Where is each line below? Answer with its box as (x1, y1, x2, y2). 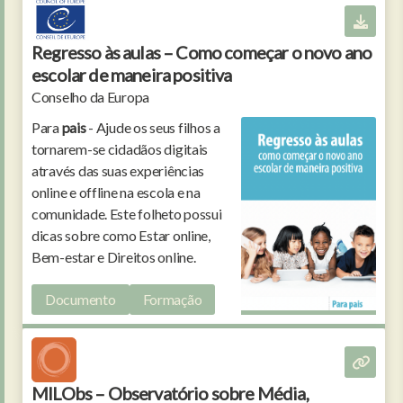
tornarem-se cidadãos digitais (31, 140, 209, 158)
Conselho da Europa (31, 88, 150, 106)
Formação (142, 291, 202, 309)
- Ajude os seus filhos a (85, 119, 220, 137)
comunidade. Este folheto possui (31, 205, 222, 223)
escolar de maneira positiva (31, 64, 232, 86)
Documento (45, 291, 116, 309)
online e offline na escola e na (31, 184, 201, 201)
